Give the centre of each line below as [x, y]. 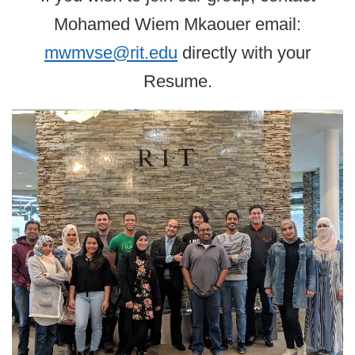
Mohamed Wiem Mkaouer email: [177, 25]
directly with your [244, 53]
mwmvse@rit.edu [111, 53]
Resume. [177, 82]
